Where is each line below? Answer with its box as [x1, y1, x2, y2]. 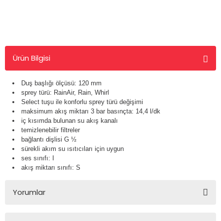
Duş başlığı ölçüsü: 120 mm [21, 79, 102, 87]
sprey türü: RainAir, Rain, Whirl [21, 89, 109, 96]
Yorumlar [13, 187, 45, 197]
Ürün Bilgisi [13, 53, 50, 63]
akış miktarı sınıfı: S [21, 164, 80, 171]
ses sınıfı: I [21, 154, 54, 162]
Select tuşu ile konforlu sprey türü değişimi [21, 98, 143, 106]
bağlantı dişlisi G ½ [21, 136, 76, 143]
